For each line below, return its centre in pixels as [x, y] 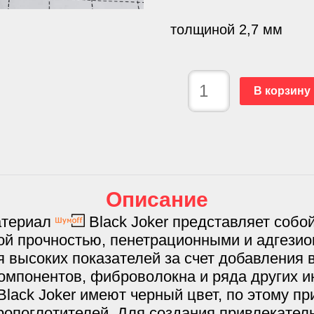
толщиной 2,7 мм [227, 29]
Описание [157, 199]
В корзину [282, 90]
